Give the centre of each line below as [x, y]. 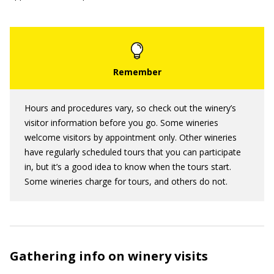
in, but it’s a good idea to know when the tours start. [128, 167]
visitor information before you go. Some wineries [121, 123]
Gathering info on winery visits [109, 256]
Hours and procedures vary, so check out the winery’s [130, 108]
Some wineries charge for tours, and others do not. [126, 181]
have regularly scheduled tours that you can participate [133, 152]
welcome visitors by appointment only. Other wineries [131, 137]
